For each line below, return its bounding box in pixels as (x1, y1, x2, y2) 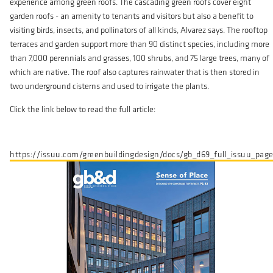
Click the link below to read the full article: (10, 104, 155, 115)
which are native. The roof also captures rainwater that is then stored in (10, 67, 260, 78)
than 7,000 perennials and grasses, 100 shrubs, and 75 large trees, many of (10, 53, 269, 64)
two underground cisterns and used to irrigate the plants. (10, 81, 211, 92)
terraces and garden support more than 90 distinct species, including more (10, 39, 269, 50)
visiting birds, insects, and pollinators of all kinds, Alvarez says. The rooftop (10, 25, 268, 36)
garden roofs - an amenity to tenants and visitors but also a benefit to (10, 11, 253, 22)
